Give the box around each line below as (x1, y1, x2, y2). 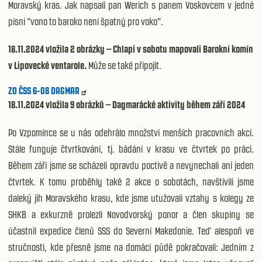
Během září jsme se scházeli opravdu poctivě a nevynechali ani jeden (8, 159, 254, 171)
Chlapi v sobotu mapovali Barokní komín (113, 43, 253, 55)
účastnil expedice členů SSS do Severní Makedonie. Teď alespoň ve (8, 225, 254, 237)
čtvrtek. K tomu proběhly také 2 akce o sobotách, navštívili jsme (8, 175, 254, 188)
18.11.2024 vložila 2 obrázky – (8, 43, 111, 55)
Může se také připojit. (87, 59, 161, 71)
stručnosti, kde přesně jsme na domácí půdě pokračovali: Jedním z (8, 241, 254, 253)
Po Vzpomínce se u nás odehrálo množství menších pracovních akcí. (8, 126, 254, 139)
